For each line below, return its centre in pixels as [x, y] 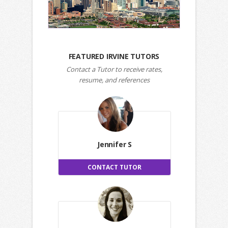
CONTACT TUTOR [115, 167]
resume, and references [114, 80]
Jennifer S [115, 145]
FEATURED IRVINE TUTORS [114, 56]
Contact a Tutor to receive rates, [114, 69]
